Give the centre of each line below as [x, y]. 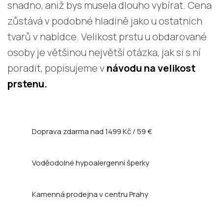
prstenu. [27, 83]
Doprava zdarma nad [69, 131]
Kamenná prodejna [66, 194]
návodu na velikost [151, 68]
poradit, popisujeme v [57, 68]
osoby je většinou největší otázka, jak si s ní [104, 52]
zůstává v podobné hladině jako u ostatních [105, 21]
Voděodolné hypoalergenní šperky [91, 163]
